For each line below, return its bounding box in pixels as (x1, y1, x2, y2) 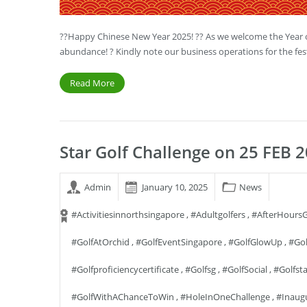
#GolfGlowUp (228, 236, 282, 248)
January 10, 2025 (142, 181, 208, 193)
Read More (70, 77, 114, 89)
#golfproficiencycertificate (71, 263, 179, 275)
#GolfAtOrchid (71, 236, 130, 248)
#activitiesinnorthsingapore (71, 208, 184, 221)
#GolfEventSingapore (136, 236, 222, 248)
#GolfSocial (222, 263, 267, 275)
